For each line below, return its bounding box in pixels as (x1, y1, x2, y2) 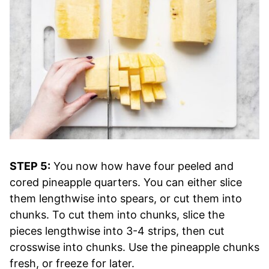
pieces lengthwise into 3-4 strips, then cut (10, 224, 225, 237)
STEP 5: (10, 159, 50, 172)
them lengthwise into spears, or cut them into (10, 192, 242, 205)
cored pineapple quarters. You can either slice (10, 175, 242, 189)
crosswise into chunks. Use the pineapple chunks (10, 240, 259, 253)
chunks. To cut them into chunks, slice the (10, 208, 225, 221)
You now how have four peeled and (50, 159, 234, 172)
